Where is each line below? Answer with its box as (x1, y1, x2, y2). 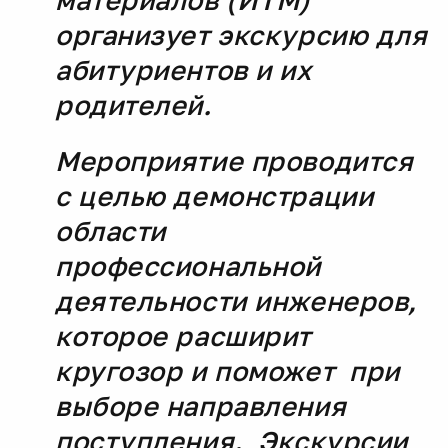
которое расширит (55, 320, 311, 352)
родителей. (55, 89, 220, 121)
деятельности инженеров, (55, 285, 417, 317)
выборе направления (55, 390, 347, 422)
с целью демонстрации (55, 180, 374, 212)
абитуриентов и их (55, 54, 312, 86)
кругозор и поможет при (55, 355, 400, 387)
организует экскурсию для (55, 19, 428, 51)
